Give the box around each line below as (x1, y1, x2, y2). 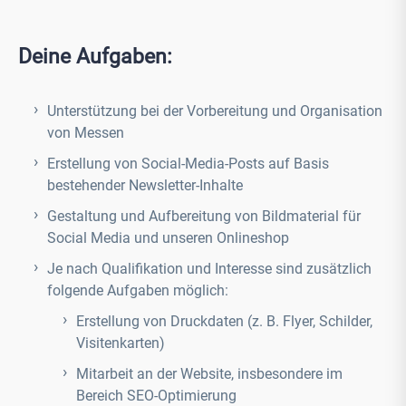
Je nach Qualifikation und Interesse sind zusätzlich (47, 260, 372, 277)
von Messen (47, 124, 124, 141)
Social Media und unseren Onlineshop (47, 229, 289, 246)
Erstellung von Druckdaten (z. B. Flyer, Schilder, (76, 313, 372, 330)
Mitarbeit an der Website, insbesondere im (76, 365, 343, 382)
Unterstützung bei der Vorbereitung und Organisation (47, 102, 382, 120)
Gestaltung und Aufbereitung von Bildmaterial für (47, 208, 361, 225)
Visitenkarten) (76, 334, 165, 352)
